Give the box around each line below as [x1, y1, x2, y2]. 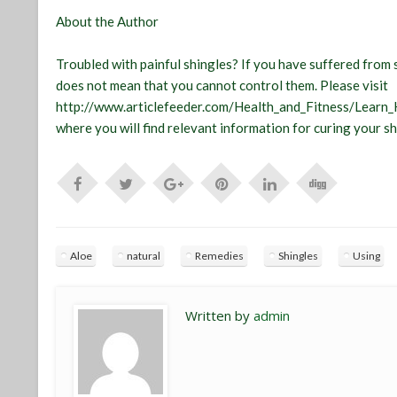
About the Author [56, 13, 160, 30]
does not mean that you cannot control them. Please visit [56, 77, 389, 94]
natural [127, 249, 161, 263]
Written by [185, 307, 254, 325]
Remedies [195, 249, 245, 263]
